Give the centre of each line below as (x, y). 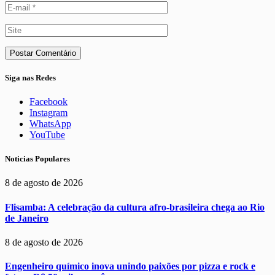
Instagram (48, 112)
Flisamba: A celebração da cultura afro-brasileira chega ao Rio (135, 207)
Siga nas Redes (30, 77)
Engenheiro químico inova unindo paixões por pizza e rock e (130, 266)
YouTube (47, 134)
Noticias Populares (37, 159)
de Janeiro (27, 218)
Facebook (48, 101)
